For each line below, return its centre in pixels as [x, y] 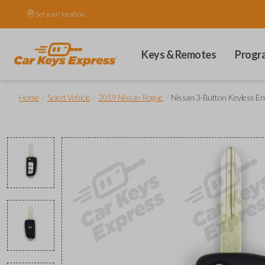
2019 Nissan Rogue [131, 97]
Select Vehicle [69, 97]
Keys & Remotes [179, 54]
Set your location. [61, 14]
